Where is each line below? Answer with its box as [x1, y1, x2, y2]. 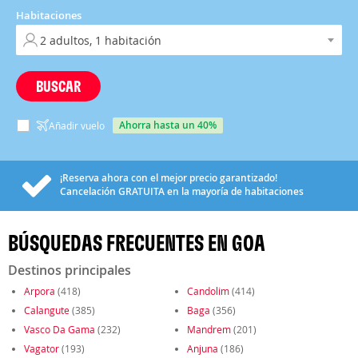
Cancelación [60, 185, 118, 198]
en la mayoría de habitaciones [165, 185, 304, 198]
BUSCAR [36, 76, 81, 96]
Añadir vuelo [49, 119, 105, 132]
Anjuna [187, 342, 218, 355]
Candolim [187, 284, 229, 297]
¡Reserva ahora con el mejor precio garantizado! [60, 171, 277, 185]
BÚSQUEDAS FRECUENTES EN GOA [8, 229, 265, 257]
